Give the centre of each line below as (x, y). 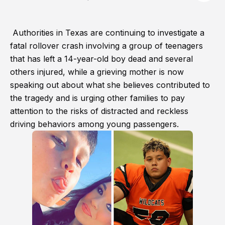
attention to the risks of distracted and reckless (99, 111)
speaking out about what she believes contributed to (110, 85)
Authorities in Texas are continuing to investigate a (107, 33)
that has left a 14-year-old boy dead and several (101, 59)
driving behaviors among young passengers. (94, 124)
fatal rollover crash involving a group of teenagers (106, 46)
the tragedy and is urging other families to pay (97, 98)
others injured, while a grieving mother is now (97, 72)
